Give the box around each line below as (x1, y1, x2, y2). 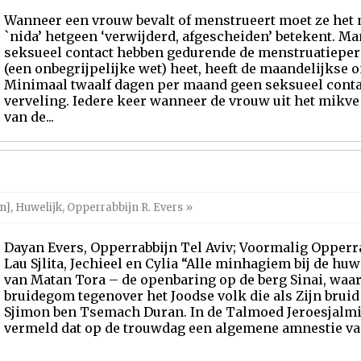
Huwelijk (15, 201, 62, 214)
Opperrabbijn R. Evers (67, 201, 183, 214)
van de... (4, 109, 54, 125)
